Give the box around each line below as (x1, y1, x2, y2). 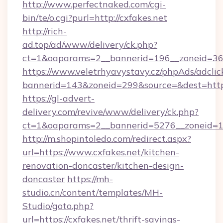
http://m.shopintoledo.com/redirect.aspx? (22, 133, 191, 144)
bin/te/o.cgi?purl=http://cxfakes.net (22, 12, 167, 23)
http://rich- (22, 25, 67, 37)
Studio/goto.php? (22, 200, 94, 212)
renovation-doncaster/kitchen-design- (22, 160, 184, 171)
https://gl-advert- (22, 93, 95, 104)
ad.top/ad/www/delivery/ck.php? (22, 39, 157, 50)
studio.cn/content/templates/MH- (22, 187, 163, 198)
